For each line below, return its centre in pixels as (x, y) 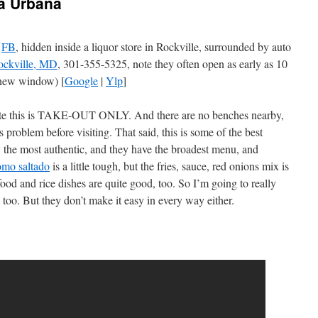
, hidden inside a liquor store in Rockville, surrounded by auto (153, 46)
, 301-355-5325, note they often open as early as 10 (172, 64)
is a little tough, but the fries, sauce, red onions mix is (169, 166)
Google (81, 81)
